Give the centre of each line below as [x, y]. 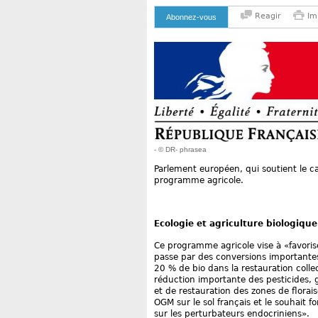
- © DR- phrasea [180, 150]
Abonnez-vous [191, 17]
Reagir [267, 16]
